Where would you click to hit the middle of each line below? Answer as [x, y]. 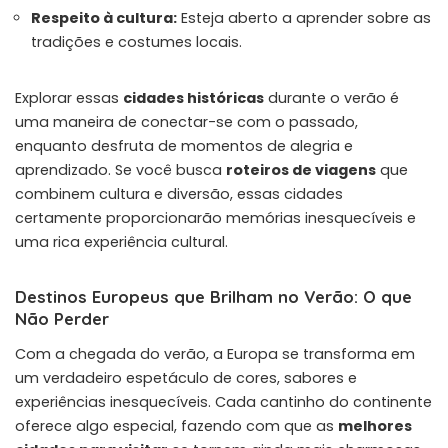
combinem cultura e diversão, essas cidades [179, 193]
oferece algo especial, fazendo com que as [176, 425]
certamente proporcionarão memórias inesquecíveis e [215, 217]
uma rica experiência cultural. [121, 241]
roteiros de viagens [301, 169]
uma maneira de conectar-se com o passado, [186, 121]
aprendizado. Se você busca [120, 169]
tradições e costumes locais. [136, 41]
